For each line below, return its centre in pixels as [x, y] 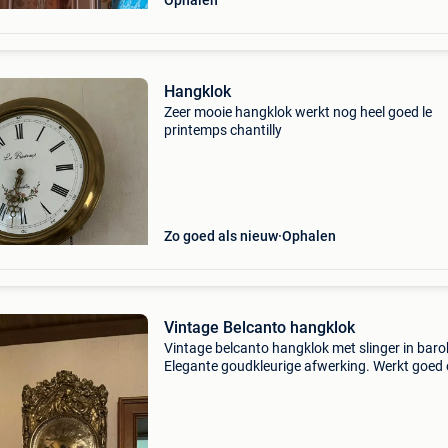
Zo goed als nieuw [220, 236]
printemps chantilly [222, 130]
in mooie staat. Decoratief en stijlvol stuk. [290, 384]
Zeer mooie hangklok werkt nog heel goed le [297, 112]
